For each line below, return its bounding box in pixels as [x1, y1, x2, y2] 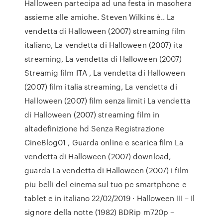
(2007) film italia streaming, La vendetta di [24, 81, 177, 92]
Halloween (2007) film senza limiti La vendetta [24, 95, 190, 106]
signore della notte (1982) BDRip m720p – [24, 207, 175, 218]
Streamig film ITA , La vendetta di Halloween [24, 67, 185, 78]
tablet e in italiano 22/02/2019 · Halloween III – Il [24, 193, 195, 204]
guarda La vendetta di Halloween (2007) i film [24, 165, 189, 176]
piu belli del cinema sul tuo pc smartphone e [24, 179, 187, 190]
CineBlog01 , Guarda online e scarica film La [24, 137, 183, 148]
